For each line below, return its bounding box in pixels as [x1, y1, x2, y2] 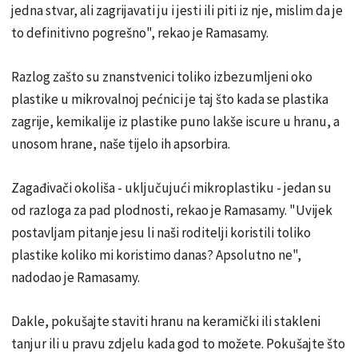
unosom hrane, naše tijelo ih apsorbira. [11, 134, 230, 153]
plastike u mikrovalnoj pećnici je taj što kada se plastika [11, 89, 328, 108]
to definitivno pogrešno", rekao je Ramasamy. [11, 23, 268, 42]
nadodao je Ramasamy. [11, 268, 140, 286]
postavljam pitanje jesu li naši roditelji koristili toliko [11, 223, 311, 241]
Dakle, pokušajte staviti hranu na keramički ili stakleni [11, 312, 320, 330]
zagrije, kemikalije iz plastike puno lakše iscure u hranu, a [11, 112, 340, 130]
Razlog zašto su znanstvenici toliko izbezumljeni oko [11, 67, 312, 86]
